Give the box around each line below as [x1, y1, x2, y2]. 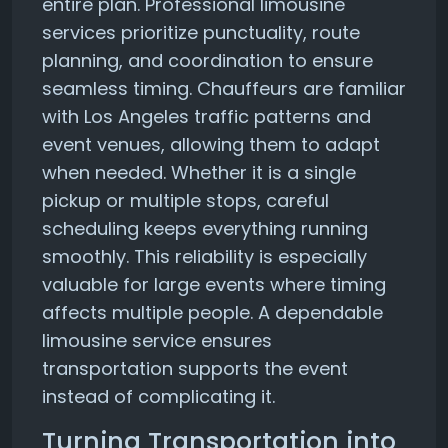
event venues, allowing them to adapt [42, 132, 380, 157]
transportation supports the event [42, 356, 348, 381]
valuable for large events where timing [42, 272, 386, 297]
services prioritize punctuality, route [42, 20, 360, 45]
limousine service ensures [42, 328, 272, 353]
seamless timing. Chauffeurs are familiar [42, 76, 406, 101]
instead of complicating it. [42, 384, 275, 409]
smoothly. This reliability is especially [42, 244, 367, 269]
